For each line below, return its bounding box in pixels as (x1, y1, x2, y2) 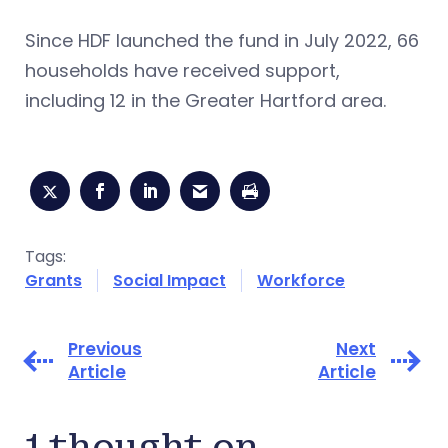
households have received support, (25, 57, 340, 83)
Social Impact (113, 268, 226, 292)
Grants (25, 268, 82, 292)
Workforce (257, 268, 345, 292)
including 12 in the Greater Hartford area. (25, 87, 391, 113)
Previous (68, 336, 142, 361)
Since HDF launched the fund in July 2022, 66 (25, 27, 419, 53)
